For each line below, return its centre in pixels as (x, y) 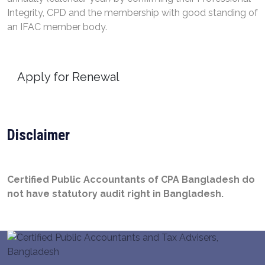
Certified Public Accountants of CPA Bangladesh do (131, 180)
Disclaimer (38, 135)
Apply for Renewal (68, 77)
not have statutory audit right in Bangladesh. (115, 194)
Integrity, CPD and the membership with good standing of (132, 13)
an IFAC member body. (57, 27)
